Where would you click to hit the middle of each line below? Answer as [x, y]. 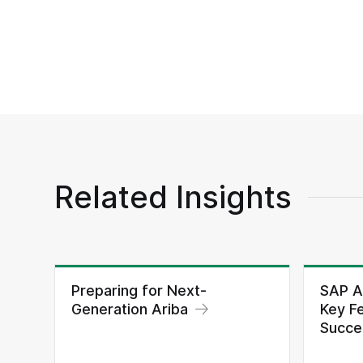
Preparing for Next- [139, 291]
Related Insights [173, 197]
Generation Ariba [130, 310]
